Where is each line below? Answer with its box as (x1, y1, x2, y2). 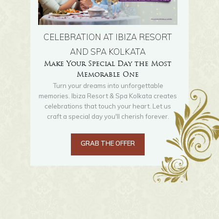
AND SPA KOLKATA (70, 46, 146, 57)
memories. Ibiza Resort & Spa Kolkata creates (39, 91, 177, 100)
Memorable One (77, 71, 139, 79)
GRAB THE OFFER (81, 139, 135, 147)
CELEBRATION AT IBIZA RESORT (44, 31, 173, 42)
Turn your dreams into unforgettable (52, 81, 163, 89)
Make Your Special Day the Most (44, 60, 172, 68)
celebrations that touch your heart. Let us (44, 102, 172, 110)
